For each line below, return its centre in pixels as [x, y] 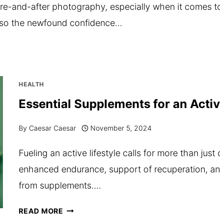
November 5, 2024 [121, 128]
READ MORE [41, 211]
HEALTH [31, 84]
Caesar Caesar [52, 128]
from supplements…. [60, 185]
